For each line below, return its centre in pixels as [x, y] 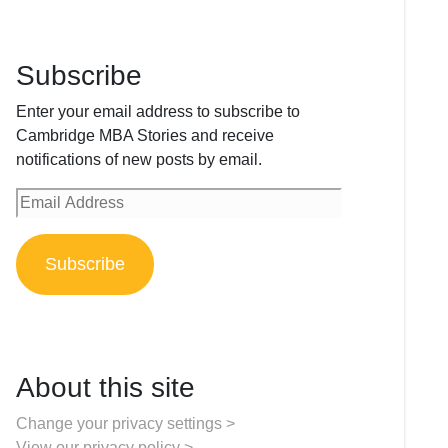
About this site [105, 387]
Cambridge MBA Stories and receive [144, 135]
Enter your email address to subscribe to [157, 111]
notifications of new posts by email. [138, 159]
